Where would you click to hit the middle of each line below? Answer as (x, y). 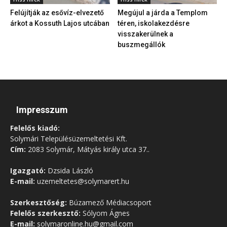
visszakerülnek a (145, 34)
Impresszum (42, 109)
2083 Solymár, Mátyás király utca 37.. (88, 149)
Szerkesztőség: (39, 202)
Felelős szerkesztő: (45, 213)
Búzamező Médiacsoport (109, 202)
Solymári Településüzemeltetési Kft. (69, 138)
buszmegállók (141, 44)
